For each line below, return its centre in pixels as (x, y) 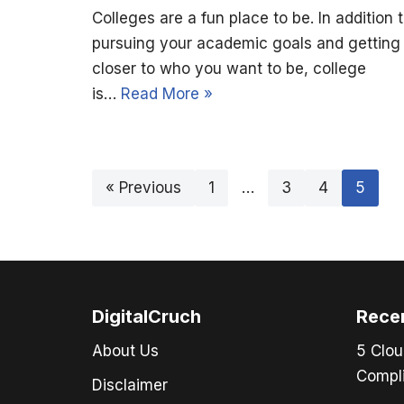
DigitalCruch (147, 317)
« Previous (143, 188)
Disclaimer (130, 386)
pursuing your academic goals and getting (246, 44)
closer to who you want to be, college (229, 69)
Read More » (167, 94)
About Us (125, 351)
